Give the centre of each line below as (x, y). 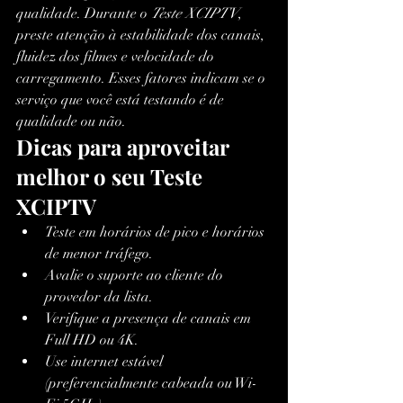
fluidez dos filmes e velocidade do (117, 57)
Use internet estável (106, 362)
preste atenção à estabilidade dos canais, (142, 36)
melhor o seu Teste (112, 177)
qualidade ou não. (71, 122)
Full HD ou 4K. (92, 340)
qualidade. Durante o (84, 14)
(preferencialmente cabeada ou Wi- (151, 384)
